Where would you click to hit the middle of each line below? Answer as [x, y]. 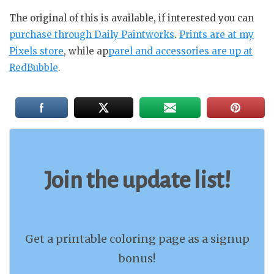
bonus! [137, 258]
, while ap [86, 51]
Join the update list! [137, 181]
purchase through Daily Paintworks [92, 35]
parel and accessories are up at [180, 51]
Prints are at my [217, 35]
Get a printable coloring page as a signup [137, 239]
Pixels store [36, 51]
